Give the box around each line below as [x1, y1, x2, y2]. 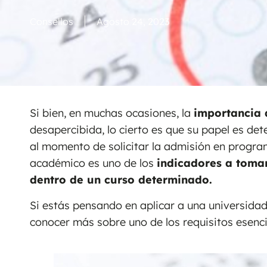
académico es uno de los [30, 156, 157, 170]
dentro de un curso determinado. [30, 173, 212, 187]
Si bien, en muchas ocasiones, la [30, 106, 194, 120]
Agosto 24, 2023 [97, 15, 169, 28]
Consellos [30, 15, 73, 28]
